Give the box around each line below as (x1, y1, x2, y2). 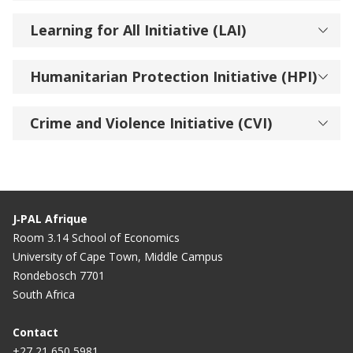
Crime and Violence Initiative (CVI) (30, 113, 272, 132)
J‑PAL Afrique (13, 210, 87, 226)
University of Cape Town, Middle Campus (13, 248, 223, 264)
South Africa (13, 286, 75, 302)
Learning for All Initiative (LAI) (30, 20, 246, 39)
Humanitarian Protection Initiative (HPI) (30, 66, 317, 86)
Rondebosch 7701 (13, 267, 105, 283)
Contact (13, 324, 58, 340)
